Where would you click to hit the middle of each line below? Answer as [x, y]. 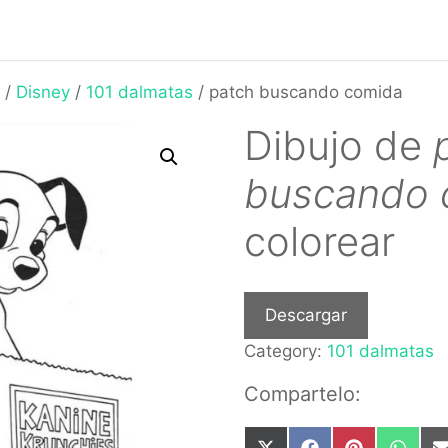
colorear [320, 241]
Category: [286, 350]
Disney [43, 92]
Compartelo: [303, 393]
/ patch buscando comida [298, 92]
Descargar [306, 314]
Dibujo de [339, 145]
